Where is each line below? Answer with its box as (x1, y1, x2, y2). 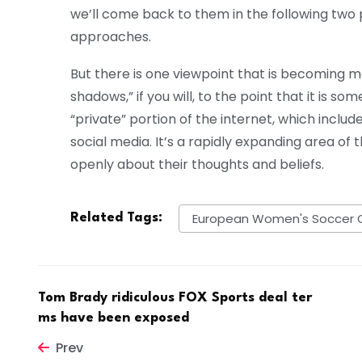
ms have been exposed (38, 310, 189, 325)
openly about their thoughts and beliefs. (70, 155, 324, 175)
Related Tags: (70, 211, 162, 225)
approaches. (70, 27, 151, 47)
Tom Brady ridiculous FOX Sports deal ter (38, 290, 312, 305)
